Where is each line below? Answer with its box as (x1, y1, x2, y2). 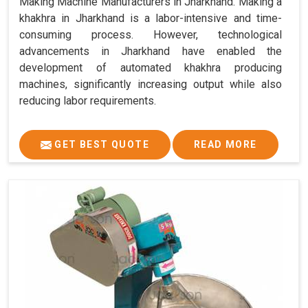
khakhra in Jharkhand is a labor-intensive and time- (19, 12, 282, 25)
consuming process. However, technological (19, 28, 282, 42)
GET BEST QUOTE (52, 139, 149, 151)
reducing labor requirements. (19, 94, 156, 108)
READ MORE (194, 139, 257, 151)
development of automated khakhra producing (19, 61, 282, 75)
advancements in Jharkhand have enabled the (19, 45, 282, 58)
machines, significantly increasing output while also (19, 78, 282, 91)
